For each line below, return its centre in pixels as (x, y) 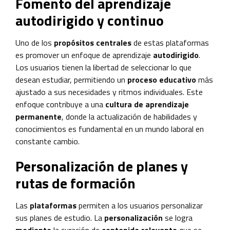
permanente (39, 116)
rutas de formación (75, 183)
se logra (179, 217)
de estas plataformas (170, 42)
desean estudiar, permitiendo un (71, 79)
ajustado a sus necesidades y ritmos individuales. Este (109, 92)
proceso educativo (162, 79)
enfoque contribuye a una (60, 104)
